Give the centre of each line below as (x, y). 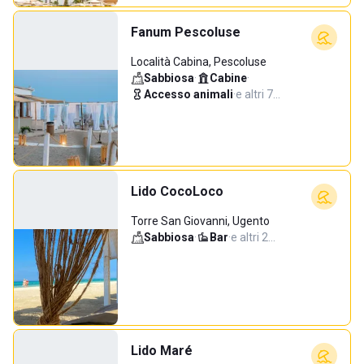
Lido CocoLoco (177, 191)
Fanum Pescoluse (186, 32)
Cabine (228, 78)
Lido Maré (162, 351)
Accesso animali (188, 94)
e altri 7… (258, 94)
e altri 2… (253, 237)
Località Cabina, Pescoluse (199, 62)
